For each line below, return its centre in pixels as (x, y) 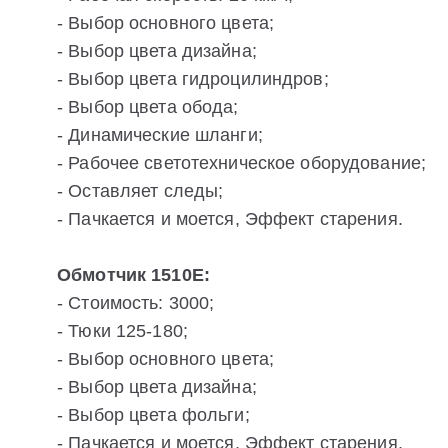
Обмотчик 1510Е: (133, 275)
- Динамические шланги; (160, 135)
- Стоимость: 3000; (136, 303)
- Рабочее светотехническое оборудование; (242, 163)
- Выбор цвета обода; (148, 107)
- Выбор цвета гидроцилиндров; (193, 79)
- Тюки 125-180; (122, 331)
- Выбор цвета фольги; (153, 415)
